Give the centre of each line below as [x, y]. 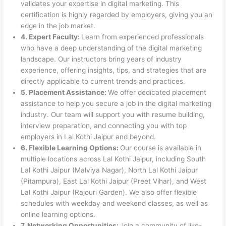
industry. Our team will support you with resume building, [113, 114]
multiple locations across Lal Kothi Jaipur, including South [114, 159]
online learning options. [58, 214]
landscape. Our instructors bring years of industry [101, 59]
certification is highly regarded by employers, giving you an [117, 14]
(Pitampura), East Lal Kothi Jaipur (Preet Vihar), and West [114, 181]
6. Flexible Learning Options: [71, 148]
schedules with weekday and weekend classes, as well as [115, 203]
